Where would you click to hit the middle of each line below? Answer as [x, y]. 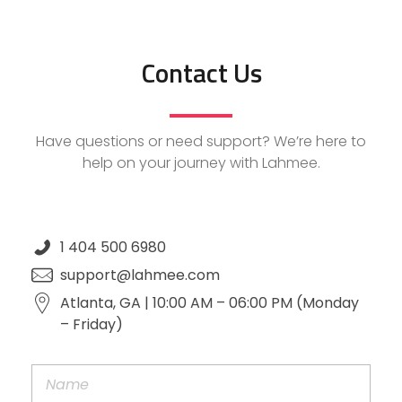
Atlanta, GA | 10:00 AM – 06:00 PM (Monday [210, 303]
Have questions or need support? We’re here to [201, 142]
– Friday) [92, 325]
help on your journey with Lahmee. [201, 163]
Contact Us [201, 73]
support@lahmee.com [140, 275]
